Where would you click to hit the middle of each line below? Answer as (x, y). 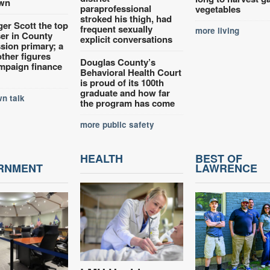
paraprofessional (116, 8)
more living (217, 30)
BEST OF (218, 158)
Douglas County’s (118, 62)
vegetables (218, 9)
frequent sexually (117, 29)
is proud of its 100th (122, 82)
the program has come (128, 103)
